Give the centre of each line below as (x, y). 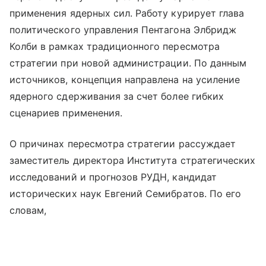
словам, (28, 210)
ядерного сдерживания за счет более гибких (117, 96)
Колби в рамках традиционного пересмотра (115, 46)
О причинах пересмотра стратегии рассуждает (123, 143)
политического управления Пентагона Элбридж (123, 29)
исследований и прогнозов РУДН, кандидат (113, 177)
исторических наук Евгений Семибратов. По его (126, 193)
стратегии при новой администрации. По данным (128, 63)
